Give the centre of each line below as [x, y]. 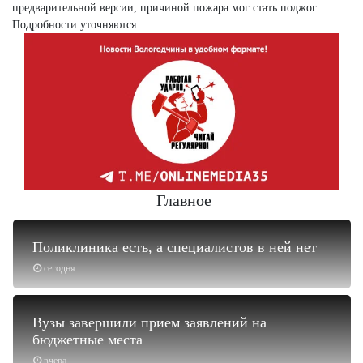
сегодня [60, 268]
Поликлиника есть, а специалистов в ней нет [175, 247]
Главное [184, 200]
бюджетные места [88, 339]
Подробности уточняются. [76, 24]
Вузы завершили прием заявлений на [149, 322]
